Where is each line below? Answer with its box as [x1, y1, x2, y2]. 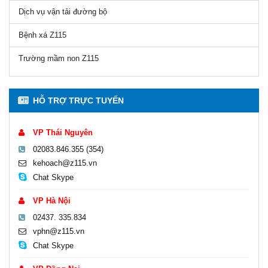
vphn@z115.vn [31, 226, 84, 236]
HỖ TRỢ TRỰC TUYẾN [33, 95, 124, 105]
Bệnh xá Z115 [19, 30, 66, 39]
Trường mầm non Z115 [19, 53, 99, 63]
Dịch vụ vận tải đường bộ [19, 7, 107, 16]
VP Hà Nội [31, 196, 71, 205]
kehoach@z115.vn [31, 158, 97, 167]
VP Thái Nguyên [31, 127, 93, 137]
